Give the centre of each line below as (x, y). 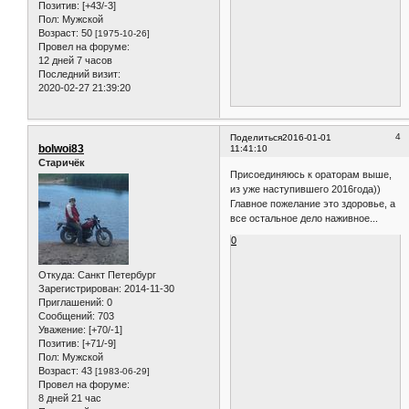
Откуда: (57, 275)
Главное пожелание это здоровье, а (313, 204)
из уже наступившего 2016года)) (306, 189)
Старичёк (62, 162)
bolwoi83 (61, 148)
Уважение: (62, 330)
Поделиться (257, 137)
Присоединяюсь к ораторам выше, (311, 175)
